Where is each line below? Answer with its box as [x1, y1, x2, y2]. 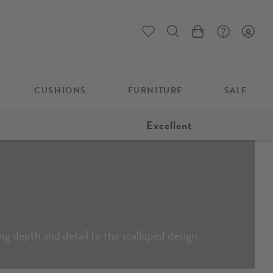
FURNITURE [127, 83, 183, 97]
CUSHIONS [34, 83, 87, 97]
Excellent [146, 116, 192, 133]
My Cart [191, 29, 221, 43]
